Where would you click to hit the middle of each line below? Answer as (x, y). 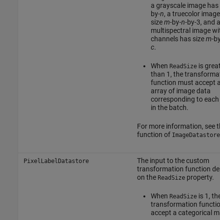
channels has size (178, 39)
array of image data (180, 91)
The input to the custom (173, 160)
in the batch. (169, 107)
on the (147, 177)
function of (154, 134)
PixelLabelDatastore (56, 161)
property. (199, 177)
